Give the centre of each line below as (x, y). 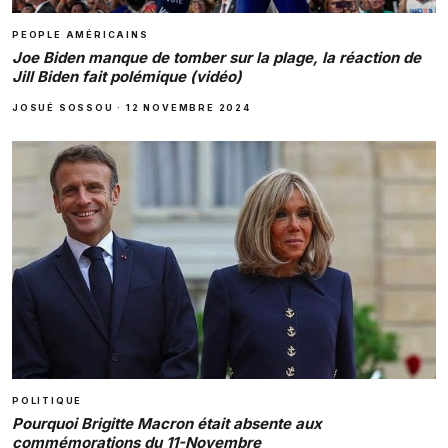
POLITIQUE (47, 400)
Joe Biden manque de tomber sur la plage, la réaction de (216, 57)
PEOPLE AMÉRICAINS (80, 34)
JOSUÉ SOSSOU (63, 107)
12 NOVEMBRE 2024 (188, 107)
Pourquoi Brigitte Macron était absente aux (167, 423)
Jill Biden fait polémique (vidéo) (127, 76)
